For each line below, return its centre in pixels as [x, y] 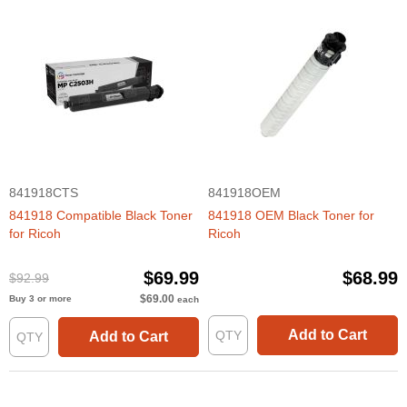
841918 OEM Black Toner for [291, 216]
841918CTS [44, 193]
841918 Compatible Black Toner [101, 216]
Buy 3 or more [40, 299]
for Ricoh [35, 234]
